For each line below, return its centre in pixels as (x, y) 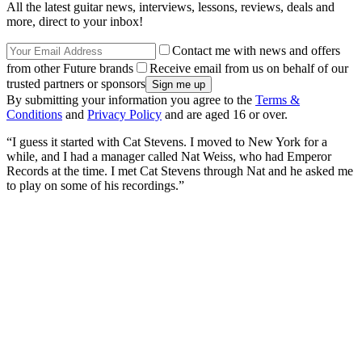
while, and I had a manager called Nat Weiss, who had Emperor (169, 156)
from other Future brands (70, 68)
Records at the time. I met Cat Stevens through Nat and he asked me (180, 170)
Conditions (34, 114)
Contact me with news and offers (256, 50)
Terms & (278, 99)
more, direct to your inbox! (75, 21)
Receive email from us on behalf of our (249, 68)
